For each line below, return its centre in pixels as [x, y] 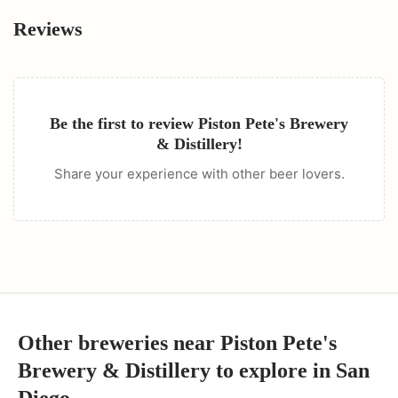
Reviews [48, 29]
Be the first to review [124, 123]
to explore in [273, 370]
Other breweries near [119, 343]
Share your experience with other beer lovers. [199, 174]
